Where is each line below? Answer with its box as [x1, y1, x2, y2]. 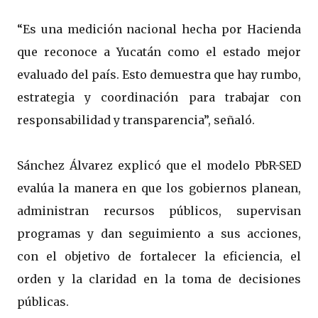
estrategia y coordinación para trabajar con [17, 90, 301, 105]
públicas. [17, 295, 69, 309]
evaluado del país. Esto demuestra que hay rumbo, [17, 67, 301, 82]
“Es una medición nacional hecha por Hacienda [17, 22, 301, 37]
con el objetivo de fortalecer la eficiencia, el [17, 249, 301, 264]
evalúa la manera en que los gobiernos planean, [17, 181, 301, 196]
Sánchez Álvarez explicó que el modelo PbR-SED [17, 158, 301, 173]
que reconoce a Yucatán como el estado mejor [17, 45, 301, 60]
